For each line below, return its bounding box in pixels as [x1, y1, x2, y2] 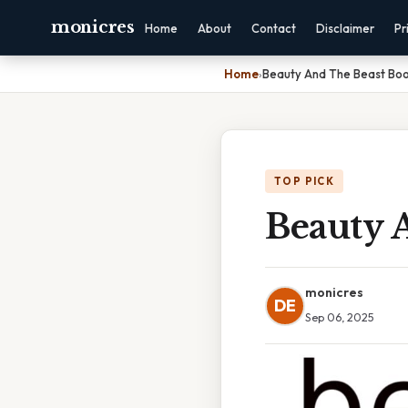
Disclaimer [315, 21, 374, 36]
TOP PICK [274, 175, 335, 188]
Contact [250, 21, 296, 36]
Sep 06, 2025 [305, 310, 374, 324]
